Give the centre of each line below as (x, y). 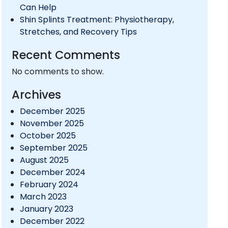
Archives (36, 95)
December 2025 (52, 111)
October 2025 (48, 136)
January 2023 (46, 209)
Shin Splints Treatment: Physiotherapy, (97, 20)
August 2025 (44, 160)
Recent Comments (66, 55)
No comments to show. (58, 72)
